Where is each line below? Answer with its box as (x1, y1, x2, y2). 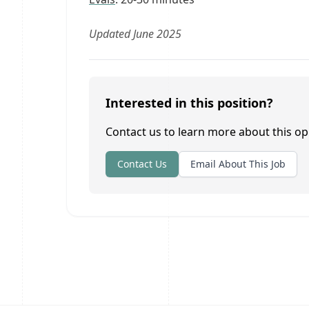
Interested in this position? (106, 94, 273, 111)
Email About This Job (190, 157, 286, 170)
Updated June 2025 (89, 26, 181, 41)
